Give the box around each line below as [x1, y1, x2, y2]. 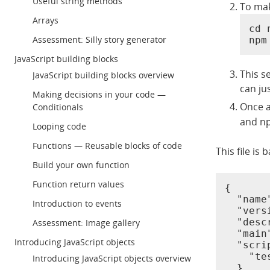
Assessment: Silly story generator [33, 34, 166, 45]
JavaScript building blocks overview [33, 69, 174, 81]
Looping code [33, 121, 86, 132]
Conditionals [33, 101, 83, 113]
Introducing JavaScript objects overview [33, 253, 191, 264]
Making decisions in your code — [33, 89, 166, 100]
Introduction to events [33, 198, 122, 209]
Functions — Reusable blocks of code [33, 140, 182, 151]
